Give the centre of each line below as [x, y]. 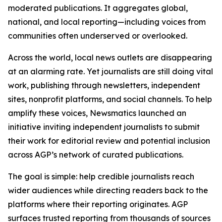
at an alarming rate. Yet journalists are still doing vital [111, 71]
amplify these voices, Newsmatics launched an [97, 113]
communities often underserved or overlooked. [98, 36]
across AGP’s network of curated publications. [96, 155]
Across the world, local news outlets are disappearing [110, 57]
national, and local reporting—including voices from [107, 22]
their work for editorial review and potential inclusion [109, 141]
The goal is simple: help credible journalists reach [101, 176]
